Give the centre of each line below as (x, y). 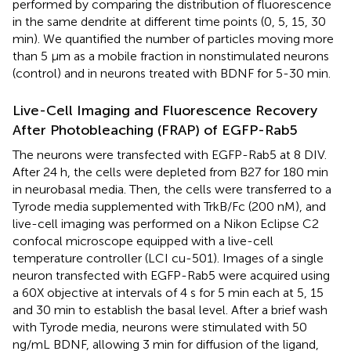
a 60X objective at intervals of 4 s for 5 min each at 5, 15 (168, 292)
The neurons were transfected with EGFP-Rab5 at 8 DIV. (170, 154)
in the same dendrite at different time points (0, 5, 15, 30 (169, 21)
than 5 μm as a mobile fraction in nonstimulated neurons (171, 56)
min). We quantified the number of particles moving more (173, 38)
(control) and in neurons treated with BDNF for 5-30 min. (172, 73)
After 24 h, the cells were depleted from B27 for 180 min (170, 172)
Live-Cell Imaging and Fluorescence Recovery (165, 110)
